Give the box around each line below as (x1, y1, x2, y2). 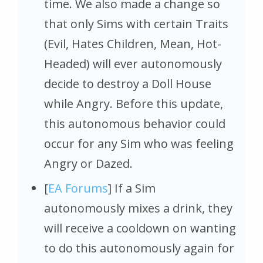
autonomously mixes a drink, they (44, 200, 232, 216)
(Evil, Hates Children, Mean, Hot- (44, 36, 221, 52)
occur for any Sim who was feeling (44, 136, 234, 151)
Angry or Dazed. (44, 156, 136, 171)
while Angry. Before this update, (44, 96, 223, 112)
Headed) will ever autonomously (44, 56, 222, 72)
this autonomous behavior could (44, 116, 225, 131)
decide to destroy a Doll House (44, 76, 211, 92)
